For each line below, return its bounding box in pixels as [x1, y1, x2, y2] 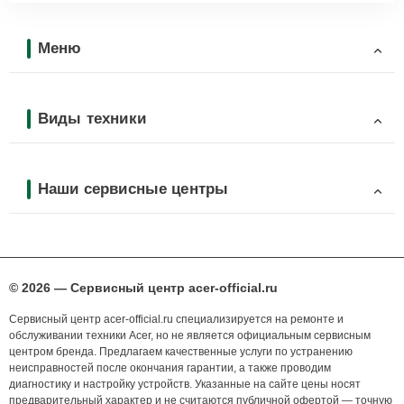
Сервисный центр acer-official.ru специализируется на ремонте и [9, 313, 344, 326]
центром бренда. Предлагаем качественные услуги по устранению [9, 345, 353, 359]
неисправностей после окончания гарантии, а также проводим [9, 362, 331, 375]
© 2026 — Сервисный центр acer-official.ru [9, 280, 278, 296]
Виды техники [38, 109, 146, 127]
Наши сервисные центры [38, 179, 229, 197]
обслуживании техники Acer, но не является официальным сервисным [9, 329, 371, 343]
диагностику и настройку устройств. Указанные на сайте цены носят [9, 378, 361, 391]
